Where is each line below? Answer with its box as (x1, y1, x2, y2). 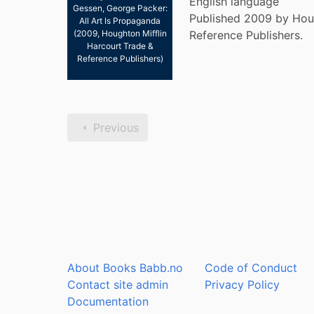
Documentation (67, 294, 149, 308)
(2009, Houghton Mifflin (73, 28, 167, 39)
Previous (93, 121, 139, 135)
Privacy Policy (205, 278, 280, 292)
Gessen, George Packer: (72, 3, 168, 13)
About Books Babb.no (67, 261, 183, 275)
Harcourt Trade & (86, 41, 153, 51)
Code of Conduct (205, 261, 297, 275)
